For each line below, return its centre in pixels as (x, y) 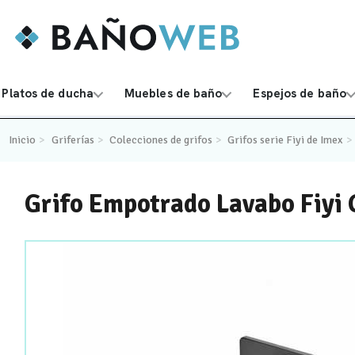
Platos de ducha (48, 94)
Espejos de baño (300, 94)
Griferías (73, 140)
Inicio (23, 140)
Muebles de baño (173, 94)
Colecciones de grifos (161, 140)
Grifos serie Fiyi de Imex (285, 140)
